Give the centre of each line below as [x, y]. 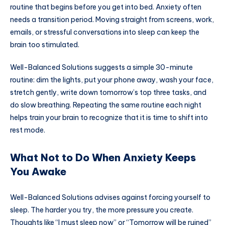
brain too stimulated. [45, 44]
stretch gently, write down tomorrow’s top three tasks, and [108, 93]
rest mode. [28, 130]
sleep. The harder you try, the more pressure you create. [102, 210]
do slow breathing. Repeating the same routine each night [106, 105]
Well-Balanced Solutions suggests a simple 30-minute [101, 68]
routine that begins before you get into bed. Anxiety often [106, 7]
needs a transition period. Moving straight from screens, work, [112, 19]
